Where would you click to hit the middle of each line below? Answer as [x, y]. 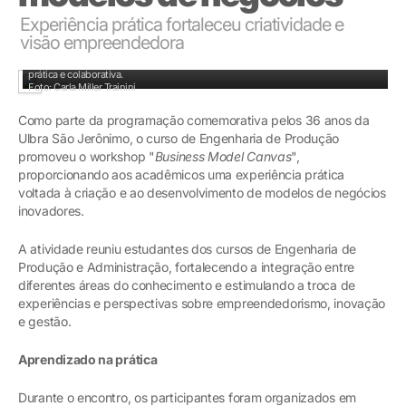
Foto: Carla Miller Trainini [82, 87]
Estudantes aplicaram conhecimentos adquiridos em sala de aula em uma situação [208, 61]
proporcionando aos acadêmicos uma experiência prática [182, 174]
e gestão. [45, 321]
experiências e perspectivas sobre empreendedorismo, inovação [202, 303]
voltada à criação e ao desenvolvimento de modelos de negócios [202, 192]
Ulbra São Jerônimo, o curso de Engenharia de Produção [179, 138]
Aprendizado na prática [88, 359]
